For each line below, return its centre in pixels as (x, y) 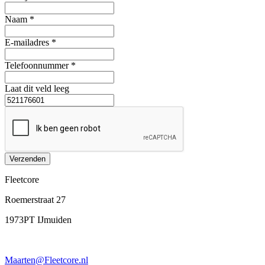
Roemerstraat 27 (35, 200)
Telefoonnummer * (40, 66)
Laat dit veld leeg (37, 89)
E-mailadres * (30, 43)
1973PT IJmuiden (38, 220)
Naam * (20, 20)
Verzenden (28, 159)
